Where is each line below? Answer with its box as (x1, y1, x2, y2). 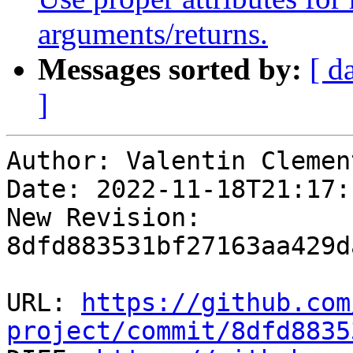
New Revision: (6, 203, 201, 232)
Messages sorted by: (38, 52, 302, 87)
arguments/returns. (38, 17, 268, 51)
